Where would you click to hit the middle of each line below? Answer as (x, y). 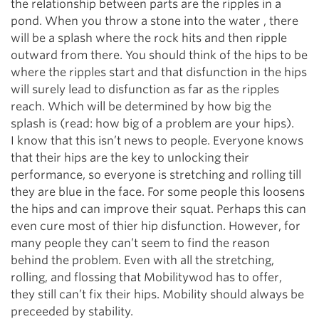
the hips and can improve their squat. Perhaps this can (158, 209)
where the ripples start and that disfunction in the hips (159, 72)
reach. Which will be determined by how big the (141, 106)
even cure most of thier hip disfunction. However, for (156, 226)
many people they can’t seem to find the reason (140, 243)
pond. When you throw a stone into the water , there (155, 21)
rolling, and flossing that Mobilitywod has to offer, (146, 277)
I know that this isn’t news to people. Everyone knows (157, 141)
